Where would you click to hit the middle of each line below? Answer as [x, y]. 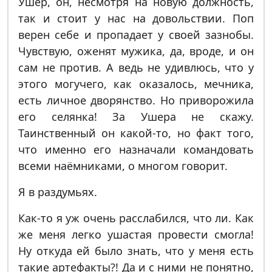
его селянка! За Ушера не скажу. [136, 117]
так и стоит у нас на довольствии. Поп [136, 18]
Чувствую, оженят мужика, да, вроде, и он [136, 51]
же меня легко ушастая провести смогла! [136, 234]
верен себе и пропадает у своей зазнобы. [136, 35]
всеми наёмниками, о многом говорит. [123, 166]
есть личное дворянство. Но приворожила [136, 100]
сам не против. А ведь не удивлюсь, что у [136, 67]
